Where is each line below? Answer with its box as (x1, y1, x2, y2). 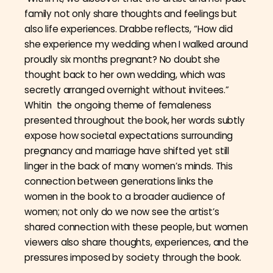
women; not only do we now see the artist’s (24, 205, 219, 218)
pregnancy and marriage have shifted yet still (24, 144, 230, 157)
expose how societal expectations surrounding (24, 129, 233, 142)
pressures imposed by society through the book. (24, 250, 244, 264)
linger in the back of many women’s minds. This (24, 159, 233, 172)
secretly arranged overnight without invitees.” (24, 83, 230, 96)
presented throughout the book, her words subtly (24, 113, 245, 127)
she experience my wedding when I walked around (24, 37, 249, 51)
